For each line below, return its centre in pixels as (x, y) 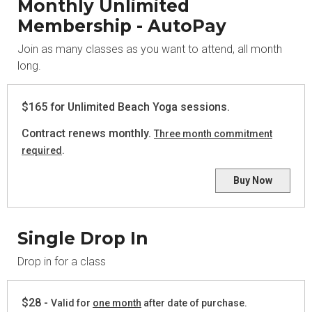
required (42, 150)
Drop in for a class (62, 262)
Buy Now (253, 180)
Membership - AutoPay (122, 26)
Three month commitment (213, 134)
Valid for (72, 303)
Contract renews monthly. (88, 133)
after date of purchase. (195, 303)
